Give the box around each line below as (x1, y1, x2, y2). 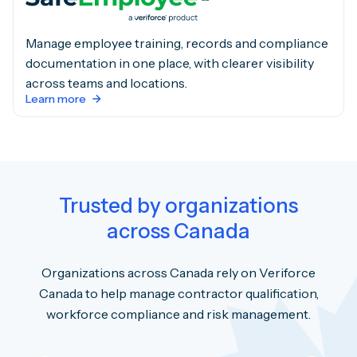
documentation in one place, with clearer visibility (25, 55, 314, 72)
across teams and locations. (25, 75, 187, 92)
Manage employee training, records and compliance (25, 35, 328, 52)
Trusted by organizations (59, 193, 298, 219)
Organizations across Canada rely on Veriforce (41, 264, 316, 280)
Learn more (25, 92, 88, 107)
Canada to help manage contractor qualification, (38, 284, 319, 301)
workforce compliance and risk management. (46, 305, 311, 322)
